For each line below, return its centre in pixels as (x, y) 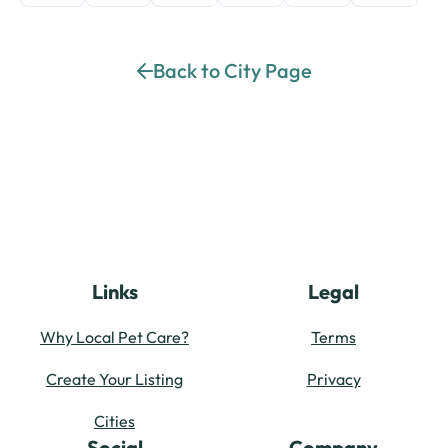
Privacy (333, 379)
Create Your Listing (114, 379)
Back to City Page (232, 70)
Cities (114, 421)
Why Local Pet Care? (114, 337)
